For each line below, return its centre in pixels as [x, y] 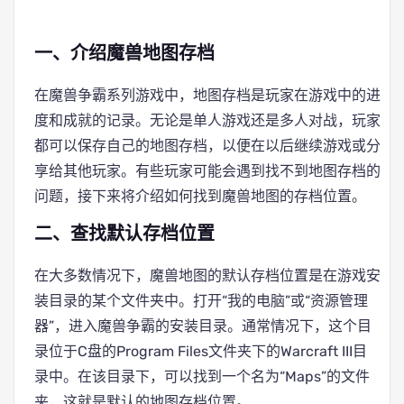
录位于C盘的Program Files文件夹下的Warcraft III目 [201, 351]
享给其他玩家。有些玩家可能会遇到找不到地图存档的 [207, 171]
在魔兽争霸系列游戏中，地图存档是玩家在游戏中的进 [207, 95]
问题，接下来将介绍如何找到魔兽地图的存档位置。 [200, 196]
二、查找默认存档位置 [124, 234]
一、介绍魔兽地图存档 [124, 54]
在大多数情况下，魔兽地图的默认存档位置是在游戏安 [207, 275]
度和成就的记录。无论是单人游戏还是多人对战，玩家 [207, 120]
